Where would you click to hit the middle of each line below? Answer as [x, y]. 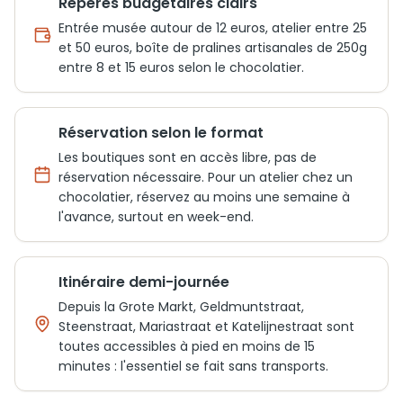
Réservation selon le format [161, 133]
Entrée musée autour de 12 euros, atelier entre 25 [213, 28]
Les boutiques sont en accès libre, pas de [188, 157]
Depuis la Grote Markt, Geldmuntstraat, [181, 307]
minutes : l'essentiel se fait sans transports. [193, 366]
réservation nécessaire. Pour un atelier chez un [206, 177]
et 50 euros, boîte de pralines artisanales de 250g [213, 48]
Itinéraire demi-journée [144, 282]
